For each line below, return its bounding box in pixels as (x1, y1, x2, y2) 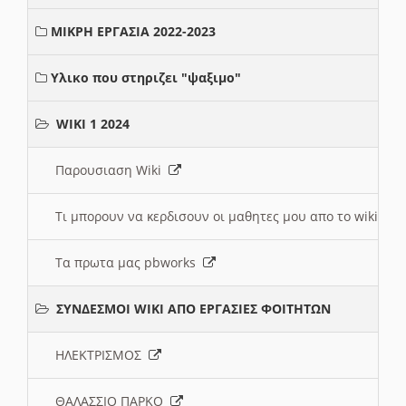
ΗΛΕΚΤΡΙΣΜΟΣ (55, 346, 149, 364)
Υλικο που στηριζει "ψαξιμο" (51, 69, 241, 87)
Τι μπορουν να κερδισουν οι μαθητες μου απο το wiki (55, 208, 385, 226)
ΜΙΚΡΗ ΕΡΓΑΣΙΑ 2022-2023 (51, 23, 216, 41)
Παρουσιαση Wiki (55, 161, 169, 179)
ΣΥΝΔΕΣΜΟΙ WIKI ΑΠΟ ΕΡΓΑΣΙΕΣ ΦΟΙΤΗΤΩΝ (56, 300, 331, 318)
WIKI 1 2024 (56, 115, 130, 133)
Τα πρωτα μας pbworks (55, 254, 203, 272)
